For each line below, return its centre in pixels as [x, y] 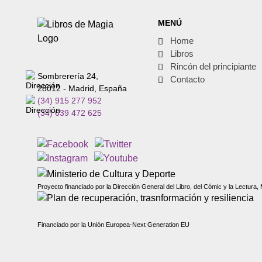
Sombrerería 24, [68, 76]
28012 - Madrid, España [82, 88]
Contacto [188, 79]
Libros [182, 53]
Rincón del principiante [213, 66]
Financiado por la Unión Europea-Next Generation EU [113, 225]
